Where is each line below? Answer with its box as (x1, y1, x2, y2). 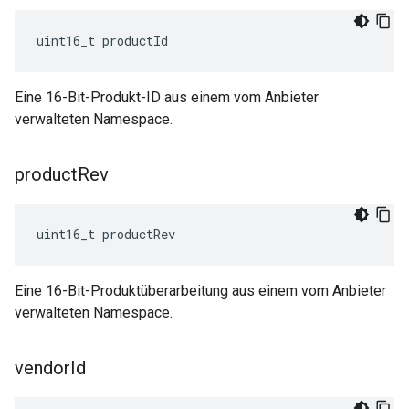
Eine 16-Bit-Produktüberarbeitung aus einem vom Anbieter (15, 282, 386, 299)
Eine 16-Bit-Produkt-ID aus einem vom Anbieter (15, 89, 319, 106)
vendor (15, 357, 70, 379)
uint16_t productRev (37, 225, 175, 243)
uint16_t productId (37, 32, 168, 49)
